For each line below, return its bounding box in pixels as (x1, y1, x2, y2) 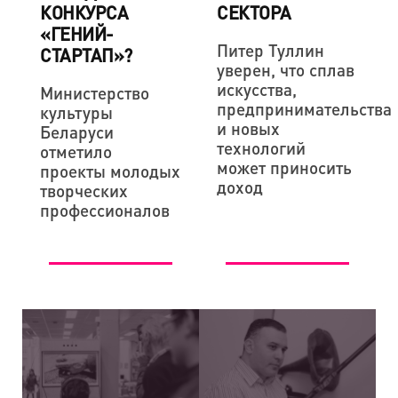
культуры (40, 100, 113, 123)
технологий (217, 136, 306, 159)
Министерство (40, 81, 149, 104)
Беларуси (40, 120, 114, 143)
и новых (217, 116, 280, 139)
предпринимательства (217, 97, 392, 120)
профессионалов (40, 198, 170, 221)
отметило (40, 139, 112, 163)
